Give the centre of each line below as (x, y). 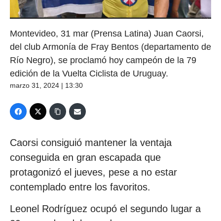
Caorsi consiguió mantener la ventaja (91, 142)
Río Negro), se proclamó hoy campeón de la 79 (103, 60)
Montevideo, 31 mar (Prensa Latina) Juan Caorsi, (107, 33)
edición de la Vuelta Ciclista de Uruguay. (89, 73)
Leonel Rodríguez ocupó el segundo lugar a (105, 209)
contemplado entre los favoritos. (80, 187)
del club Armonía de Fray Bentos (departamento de (110, 47)
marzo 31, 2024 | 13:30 (46, 85)
